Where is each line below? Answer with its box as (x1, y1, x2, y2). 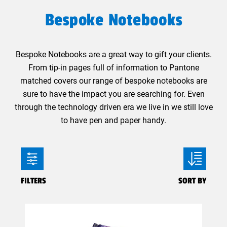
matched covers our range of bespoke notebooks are (20, 76, 207, 86)
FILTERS (21, 176, 46, 186)
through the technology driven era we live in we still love (14, 102, 213, 112)
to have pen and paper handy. (61, 116, 166, 125)
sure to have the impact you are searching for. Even (22, 89, 205, 99)
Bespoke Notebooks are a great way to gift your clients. (15, 50, 212, 59)
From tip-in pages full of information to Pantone (28, 63, 199, 72)
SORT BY (178, 176, 206, 186)
